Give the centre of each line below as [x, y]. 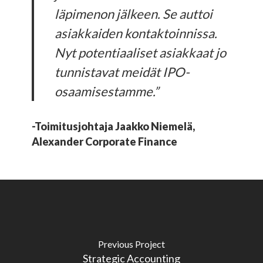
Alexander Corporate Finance [104, 142]
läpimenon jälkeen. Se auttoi [134, 14]
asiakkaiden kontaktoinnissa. [136, 33]
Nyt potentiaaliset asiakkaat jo [141, 53]
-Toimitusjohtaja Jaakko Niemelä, [113, 127]
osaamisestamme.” [107, 92]
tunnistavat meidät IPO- [122, 72]
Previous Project [131, 244]
